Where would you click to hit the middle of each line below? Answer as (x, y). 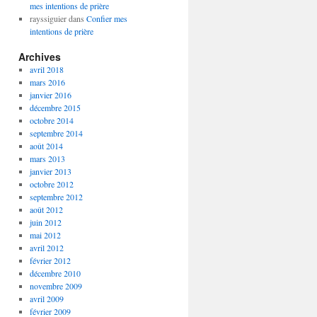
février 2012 (50, 260)
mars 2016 (47, 82)
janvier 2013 (50, 171)
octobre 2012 (51, 184)
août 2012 (46, 209)
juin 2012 (45, 222)
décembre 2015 (55, 108)
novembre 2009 (56, 286)
